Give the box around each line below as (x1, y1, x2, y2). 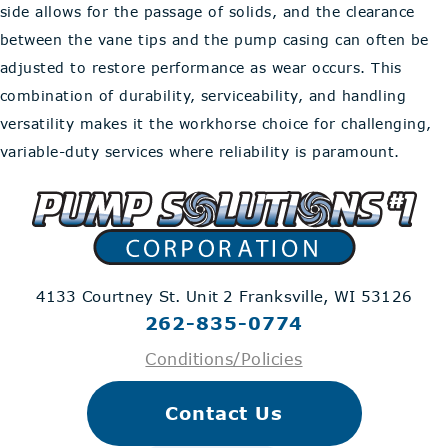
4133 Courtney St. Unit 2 (35, 287, 240, 305)
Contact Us (165, 402, 283, 424)
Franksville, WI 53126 (239, 287, 413, 305)
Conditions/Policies (145, 349, 303, 368)
